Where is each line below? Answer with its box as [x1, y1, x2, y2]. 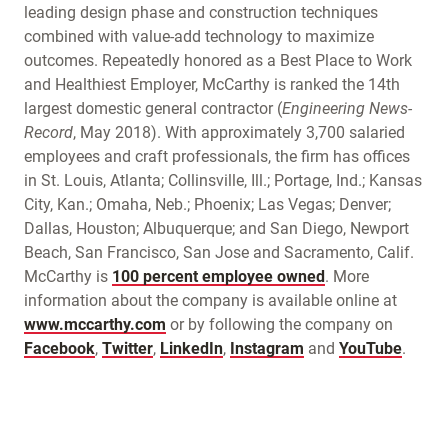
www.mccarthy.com [24, 315, 166, 334]
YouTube [339, 339, 402, 358]
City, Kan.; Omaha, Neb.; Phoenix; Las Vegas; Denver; [24, 195, 391, 214]
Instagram [230, 339, 304, 358]
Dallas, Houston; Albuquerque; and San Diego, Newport [24, 219, 409, 238]
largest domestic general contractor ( [24, 99, 282, 118]
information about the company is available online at [24, 291, 397, 310]
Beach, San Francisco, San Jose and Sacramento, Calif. [24, 243, 414, 262]
